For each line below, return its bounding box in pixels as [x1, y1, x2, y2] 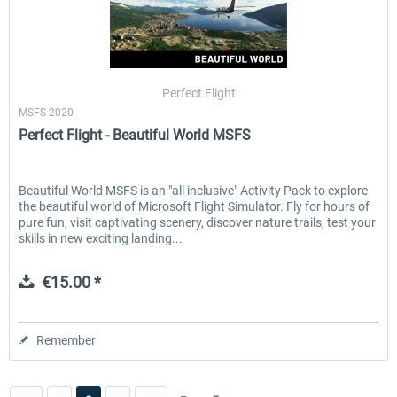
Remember [36, 333, 97, 348]
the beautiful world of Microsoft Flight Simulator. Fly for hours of [19, 199, 370, 214]
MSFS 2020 [19, 106, 74, 120]
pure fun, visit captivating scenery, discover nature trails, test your [19, 215, 377, 230]
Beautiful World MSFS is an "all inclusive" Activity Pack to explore [19, 183, 369, 198]
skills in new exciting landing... [19, 231, 183, 246]
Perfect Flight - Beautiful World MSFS [19, 127, 252, 144]
